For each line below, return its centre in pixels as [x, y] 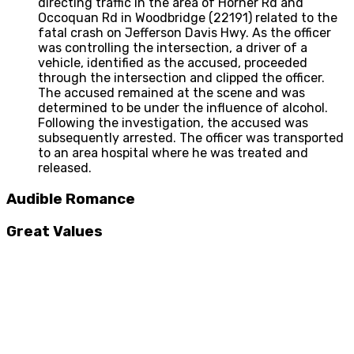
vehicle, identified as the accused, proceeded [173, 63]
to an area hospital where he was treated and [173, 153]
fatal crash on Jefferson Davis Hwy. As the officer [185, 33]
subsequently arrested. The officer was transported [191, 138]
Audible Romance [71, 199]
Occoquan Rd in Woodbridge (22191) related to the [188, 18]
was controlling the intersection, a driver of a [173, 48]
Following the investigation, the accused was [173, 123]
